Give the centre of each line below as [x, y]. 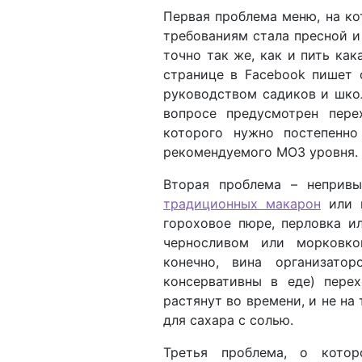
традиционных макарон [242, 203]
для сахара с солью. [228, 320]
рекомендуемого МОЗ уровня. [261, 152]
